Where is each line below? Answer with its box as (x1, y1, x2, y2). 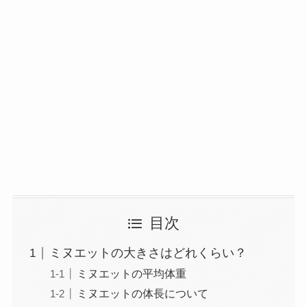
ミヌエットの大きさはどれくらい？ (49, 246, 247, 260)
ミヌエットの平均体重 (76, 267, 186, 280)
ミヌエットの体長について (76, 287, 208, 300)
